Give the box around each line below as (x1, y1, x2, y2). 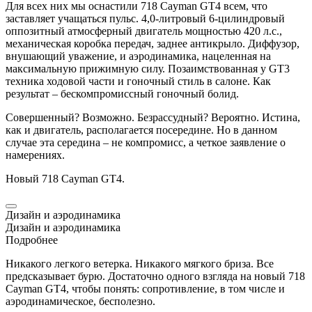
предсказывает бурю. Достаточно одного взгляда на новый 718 (6, 270, 305, 282)
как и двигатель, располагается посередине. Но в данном (6, 123, 277, 136)
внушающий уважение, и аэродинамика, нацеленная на (6, 49, 271, 62)
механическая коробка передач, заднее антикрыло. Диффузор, (6, 37, 299, 49)
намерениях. (6, 148, 65, 161)
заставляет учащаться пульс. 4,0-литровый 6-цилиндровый (6, 12, 285, 24)
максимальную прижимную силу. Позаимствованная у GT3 (6, 62, 290, 75)
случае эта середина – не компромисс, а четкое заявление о (6, 136, 286, 148)
